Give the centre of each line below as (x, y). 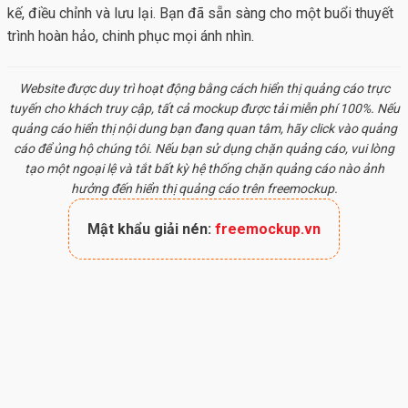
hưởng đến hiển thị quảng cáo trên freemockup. (204, 189)
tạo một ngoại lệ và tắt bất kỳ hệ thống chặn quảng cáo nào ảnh (204, 169)
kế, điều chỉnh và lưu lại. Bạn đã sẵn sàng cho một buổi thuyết (200, 14)
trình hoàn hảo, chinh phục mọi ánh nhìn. (131, 36)
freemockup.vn (268, 229)
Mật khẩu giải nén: (151, 229)
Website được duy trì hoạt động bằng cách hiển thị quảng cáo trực (204, 89)
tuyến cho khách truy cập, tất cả (100, 109)
